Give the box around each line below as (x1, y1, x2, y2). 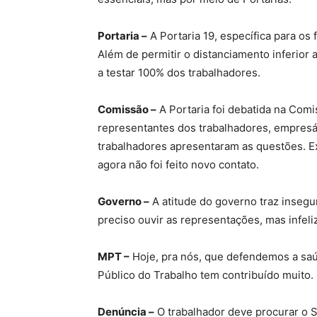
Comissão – (98, 102, 156, 116)
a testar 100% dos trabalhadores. (98, 65, 260, 79)
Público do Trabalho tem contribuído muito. (98, 267, 313, 282)
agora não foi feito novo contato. (98, 157, 259, 171)
